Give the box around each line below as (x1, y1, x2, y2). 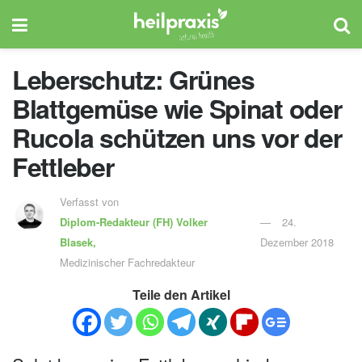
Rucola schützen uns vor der (12, 119, 342, 156)
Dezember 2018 (259, 234, 334, 250)
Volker (172, 213, 208, 229)
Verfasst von (59, 193, 122, 209)
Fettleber (12, 148, 114, 185)
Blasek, (59, 234, 99, 250)
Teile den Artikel (132, 284, 230, 304)
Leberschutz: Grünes (12, 61, 255, 98)
